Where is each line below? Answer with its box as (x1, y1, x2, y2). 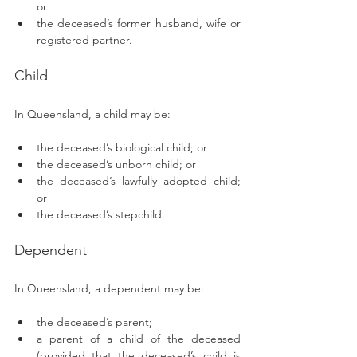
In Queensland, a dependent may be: (14, 281, 207, 296)
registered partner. (37, 33, 132, 47)
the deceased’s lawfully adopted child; (37, 174, 241, 188)
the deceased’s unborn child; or (37, 157, 196, 171)
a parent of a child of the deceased (37, 331, 241, 346)
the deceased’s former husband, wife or (37, 16, 241, 30)
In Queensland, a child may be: (14, 107, 174, 121)
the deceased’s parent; (37, 315, 152, 329)
